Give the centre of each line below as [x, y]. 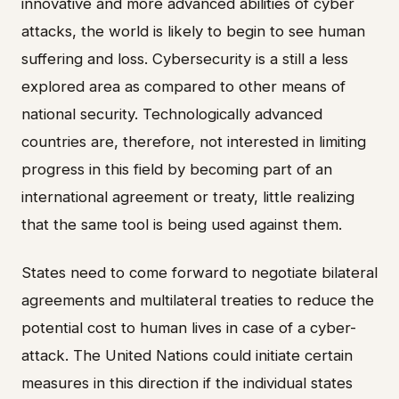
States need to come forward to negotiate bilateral [199, 272]
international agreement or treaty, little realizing [188, 197]
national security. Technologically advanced [172, 114]
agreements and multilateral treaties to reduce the [198, 300]
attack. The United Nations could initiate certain [187, 355]
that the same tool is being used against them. [182, 225]
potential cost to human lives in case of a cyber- [189, 327]
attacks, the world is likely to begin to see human [193, 32]
